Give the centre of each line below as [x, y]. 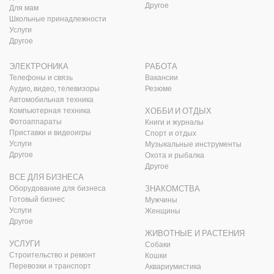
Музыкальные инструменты [193, 145]
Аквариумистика [173, 267]
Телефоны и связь [41, 78]
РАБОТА [161, 67]
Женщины [162, 211]
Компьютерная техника [50, 111]
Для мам [24, 8]
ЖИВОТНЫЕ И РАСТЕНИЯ [194, 234]
